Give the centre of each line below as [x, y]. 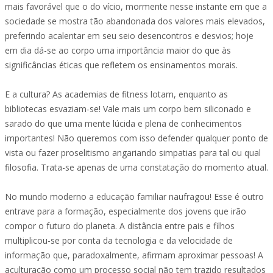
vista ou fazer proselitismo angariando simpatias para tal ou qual [133, 153]
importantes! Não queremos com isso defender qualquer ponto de [136, 138]
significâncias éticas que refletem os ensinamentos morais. [121, 65]
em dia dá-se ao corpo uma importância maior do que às [118, 50]
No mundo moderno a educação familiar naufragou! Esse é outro [134, 197]
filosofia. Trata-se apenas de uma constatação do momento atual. [136, 167]
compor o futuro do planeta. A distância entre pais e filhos [120, 226]
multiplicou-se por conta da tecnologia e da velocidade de [119, 240]
